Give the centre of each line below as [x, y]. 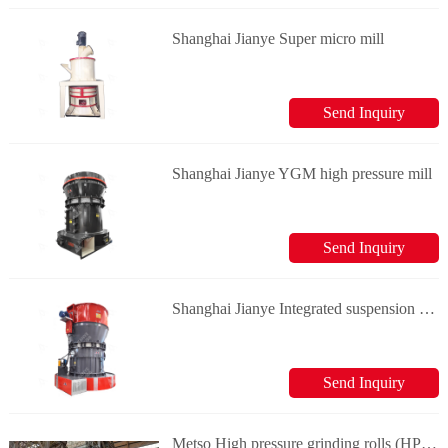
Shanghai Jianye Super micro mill [278, 38]
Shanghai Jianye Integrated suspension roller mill [427, 308]
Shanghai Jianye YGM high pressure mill [302, 173]
